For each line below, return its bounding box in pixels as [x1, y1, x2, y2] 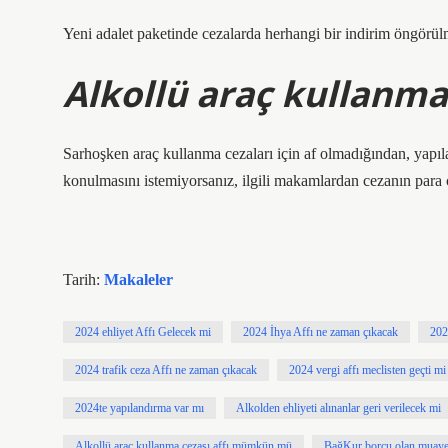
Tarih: [63, 271, 104, 288]
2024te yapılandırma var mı [75, 401, 204, 415]
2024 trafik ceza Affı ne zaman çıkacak [75, 363, 257, 377]
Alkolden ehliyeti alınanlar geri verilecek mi [236, 401, 441, 415]
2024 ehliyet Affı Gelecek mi [75, 325, 211, 339]
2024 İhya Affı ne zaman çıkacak [243, 325, 398, 339]
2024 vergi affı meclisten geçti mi [289, 363, 446, 377]
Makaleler [104, 271, 173, 288]
